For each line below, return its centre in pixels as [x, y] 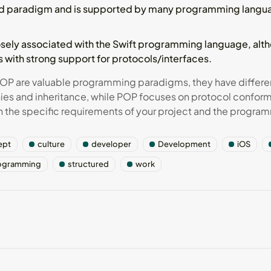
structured [88, 164]
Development [184, 144]
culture [51, 144]
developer [111, 144]
